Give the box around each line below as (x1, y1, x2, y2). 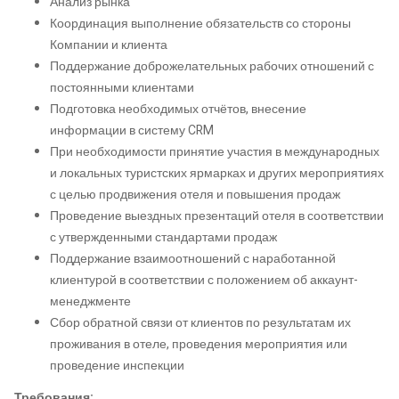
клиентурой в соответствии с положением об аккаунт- (50, 271, 358, 290)
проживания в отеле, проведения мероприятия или (50, 335, 347, 354)
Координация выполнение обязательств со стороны (50, 14, 351, 34)
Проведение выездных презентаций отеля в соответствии (50, 207, 384, 226)
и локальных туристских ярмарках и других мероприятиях (50, 164, 384, 183)
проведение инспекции (50, 356, 184, 376)
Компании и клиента (50, 36, 167, 55)
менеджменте (50, 292, 131, 312)
